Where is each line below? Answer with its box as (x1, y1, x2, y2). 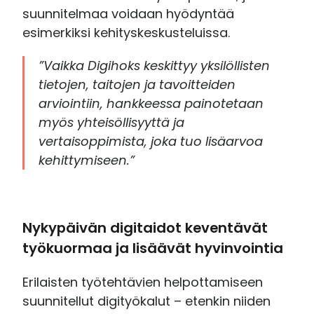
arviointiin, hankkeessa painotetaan (39, 94, 264, 112)
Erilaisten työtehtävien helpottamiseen (22, 273, 264, 291)
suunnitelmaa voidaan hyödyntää (22, 4, 235, 22)
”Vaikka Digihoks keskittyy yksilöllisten (39, 56, 271, 74)
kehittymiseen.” (39, 151, 135, 169)
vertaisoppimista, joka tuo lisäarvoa (39, 132, 264, 150)
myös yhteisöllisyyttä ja (39, 113, 185, 131)
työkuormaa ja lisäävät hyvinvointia (22, 238, 284, 258)
